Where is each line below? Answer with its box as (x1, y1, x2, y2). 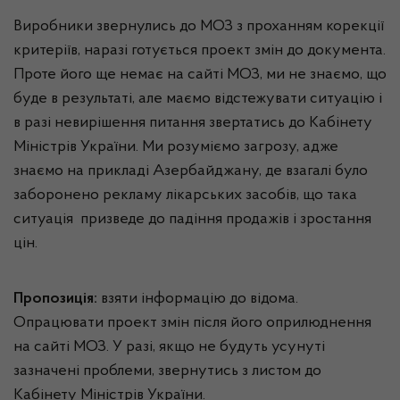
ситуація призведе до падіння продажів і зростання (13, 212, 371, 228)
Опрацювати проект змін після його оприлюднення (13, 315, 371, 331)
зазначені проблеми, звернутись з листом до (13, 363, 321, 379)
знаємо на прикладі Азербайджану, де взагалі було (13, 163, 368, 179)
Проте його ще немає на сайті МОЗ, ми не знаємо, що (13, 67, 387, 83)
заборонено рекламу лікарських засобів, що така (13, 187, 357, 204)
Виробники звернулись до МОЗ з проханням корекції (13, 19, 384, 35)
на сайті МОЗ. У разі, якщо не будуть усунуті (13, 339, 325, 355)
